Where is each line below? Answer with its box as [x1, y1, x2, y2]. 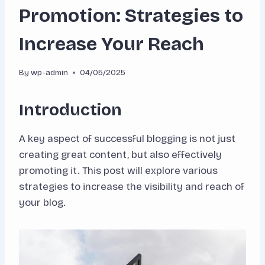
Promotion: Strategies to [19, 4, 243, 27]
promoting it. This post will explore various [19, 164, 218, 177]
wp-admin [31, 67, 69, 78]
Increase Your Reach [19, 32, 204, 56]
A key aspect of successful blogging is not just [19, 132, 235, 146]
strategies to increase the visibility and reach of [19, 180, 244, 193]
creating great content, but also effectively [19, 148, 222, 161]
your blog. [19, 196, 66, 209]
